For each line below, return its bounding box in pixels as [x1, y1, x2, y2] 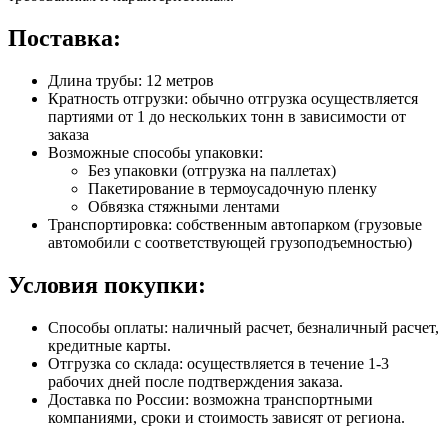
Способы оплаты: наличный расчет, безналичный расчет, [48, 318, 439, 336]
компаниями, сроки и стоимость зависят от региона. [48, 408, 405, 426]
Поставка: [8, 24, 121, 51]
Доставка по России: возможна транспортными [48, 390, 373, 408]
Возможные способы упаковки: [48, 143, 263, 161]
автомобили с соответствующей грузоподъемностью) [48, 233, 412, 251]
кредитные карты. [48, 336, 171, 354]
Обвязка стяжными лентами [88, 197, 280, 215]
